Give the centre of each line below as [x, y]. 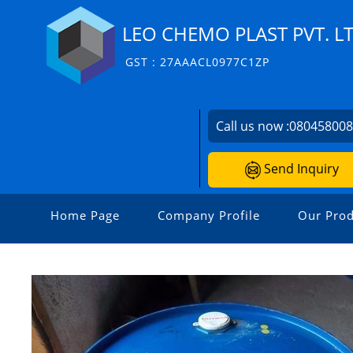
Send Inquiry [299, 169]
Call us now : [253, 126]
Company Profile [209, 215]
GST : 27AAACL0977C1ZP [197, 61]
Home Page [85, 215]
